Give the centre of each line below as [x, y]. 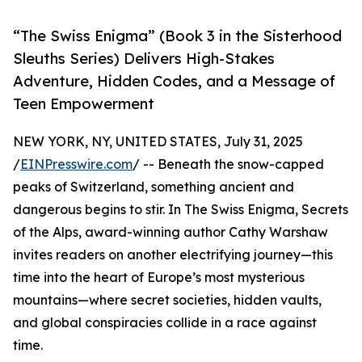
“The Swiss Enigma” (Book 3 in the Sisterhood [177, 36]
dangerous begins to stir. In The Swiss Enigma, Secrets [181, 210]
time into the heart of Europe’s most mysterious [159, 278]
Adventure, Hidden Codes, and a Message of [174, 81]
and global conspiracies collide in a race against [165, 323]
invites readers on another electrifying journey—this [173, 255]
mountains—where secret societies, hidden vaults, [167, 300]
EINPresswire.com [76, 164]
